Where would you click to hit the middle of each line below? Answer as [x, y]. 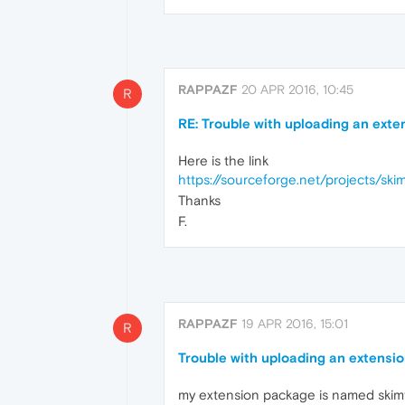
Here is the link [223, 161]
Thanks [199, 201]
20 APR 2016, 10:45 [297, 90]
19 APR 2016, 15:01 [295, 323]
